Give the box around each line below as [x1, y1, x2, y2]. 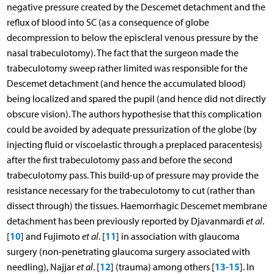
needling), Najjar [6, 261, 76, 273]
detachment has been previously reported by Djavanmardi [6, 215, 246, 227]
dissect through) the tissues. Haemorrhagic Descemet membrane [6, 199, 267, 212]
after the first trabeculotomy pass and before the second [6, 154, 232, 166]
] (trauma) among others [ [110, 261, 215, 273]
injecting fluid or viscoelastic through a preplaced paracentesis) [6, 138, 262, 150]
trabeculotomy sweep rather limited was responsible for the [6, 62, 248, 74]
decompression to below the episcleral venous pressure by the [6, 31, 258, 43]
